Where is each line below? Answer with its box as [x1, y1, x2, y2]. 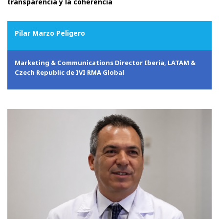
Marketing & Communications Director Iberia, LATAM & [15, 58, 196, 67]
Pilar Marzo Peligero [15, 28, 85, 38]
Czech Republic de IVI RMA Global [15, 68, 124, 77]
